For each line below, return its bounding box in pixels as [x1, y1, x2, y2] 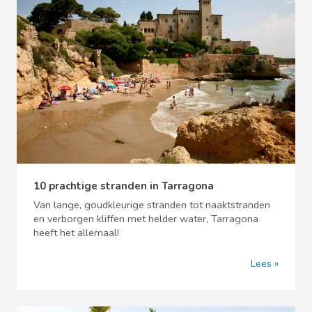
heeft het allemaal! [33, 225, 119, 240]
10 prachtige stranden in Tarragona [33, 178, 214, 193]
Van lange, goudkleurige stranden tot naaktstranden [33, 197, 270, 212]
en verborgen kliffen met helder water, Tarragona [33, 211, 258, 226]
